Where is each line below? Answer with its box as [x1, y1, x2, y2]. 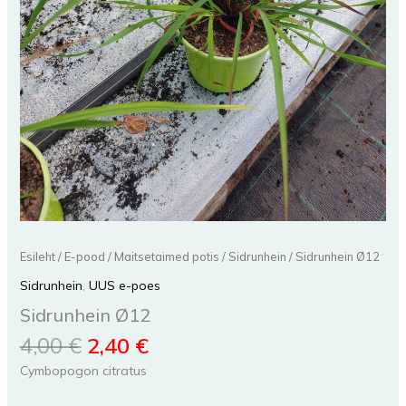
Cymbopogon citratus [19, 362, 147, 380]
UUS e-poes [88, 277, 160, 295]
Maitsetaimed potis [113, 249, 219, 265]
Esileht [19, 249, 55, 265]
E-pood [63, 249, 105, 265]
